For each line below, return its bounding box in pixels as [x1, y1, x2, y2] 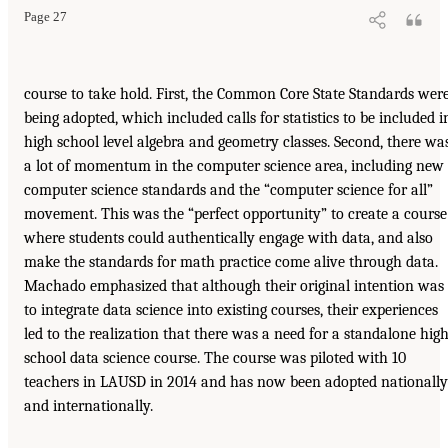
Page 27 [24, 10, 67, 24]
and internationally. [24, 397, 153, 415]
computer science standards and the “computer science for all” [24, 181, 433, 199]
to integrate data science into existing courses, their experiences [24, 301, 438, 319]
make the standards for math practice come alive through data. [24, 253, 438, 271]
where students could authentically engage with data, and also [24, 229, 433, 247]
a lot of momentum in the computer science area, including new [24, 157, 444, 175]
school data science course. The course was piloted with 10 [24, 349, 406, 367]
